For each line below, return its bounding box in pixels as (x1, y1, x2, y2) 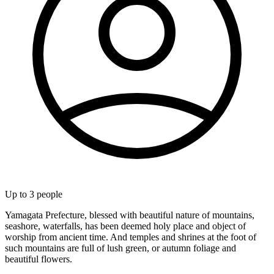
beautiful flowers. (5, 253, 72, 264)
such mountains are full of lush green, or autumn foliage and (5, 242, 236, 253)
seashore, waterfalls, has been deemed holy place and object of (5, 220, 246, 231)
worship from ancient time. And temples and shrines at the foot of (5, 231, 256, 242)
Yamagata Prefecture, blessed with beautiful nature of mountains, (5, 209, 254, 220)
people (34, 188, 62, 199)
